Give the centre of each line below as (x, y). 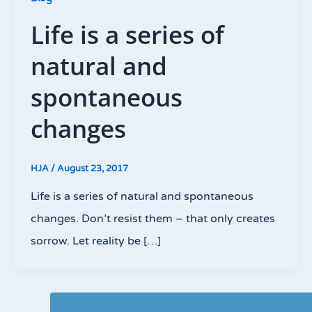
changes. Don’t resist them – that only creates (153, 219)
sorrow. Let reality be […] (96, 241)
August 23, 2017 (93, 168)
